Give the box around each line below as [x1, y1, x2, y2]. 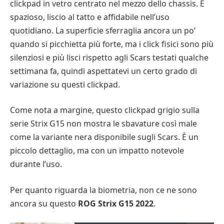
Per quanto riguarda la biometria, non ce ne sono [10, 184, 197, 195]
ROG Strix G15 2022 [78, 197, 153, 209]
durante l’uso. [10, 158, 62, 170]
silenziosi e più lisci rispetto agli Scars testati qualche [10, 51, 208, 63]
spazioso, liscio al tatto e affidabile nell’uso [10, 11, 169, 22]
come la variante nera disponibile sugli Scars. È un [10, 131, 198, 143]
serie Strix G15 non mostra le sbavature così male [10, 118, 197, 129]
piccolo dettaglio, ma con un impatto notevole [10, 145, 184, 156]
